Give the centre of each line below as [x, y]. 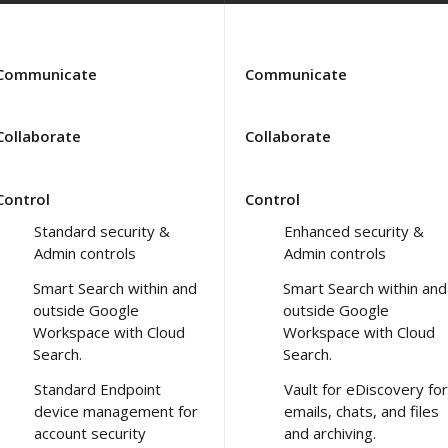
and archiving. [330, 432]
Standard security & [102, 230]
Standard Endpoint [97, 388]
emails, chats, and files [361, 410]
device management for [116, 410]
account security [90, 432]
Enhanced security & [354, 230]
